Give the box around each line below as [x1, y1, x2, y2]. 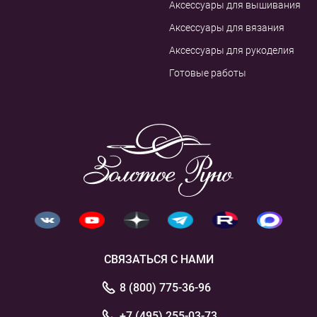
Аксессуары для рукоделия [169, 45, 294, 57]
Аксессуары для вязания [169, 22, 284, 34]
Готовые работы [169, 67, 246, 79]
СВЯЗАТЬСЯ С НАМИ [103, 253, 214, 267]
